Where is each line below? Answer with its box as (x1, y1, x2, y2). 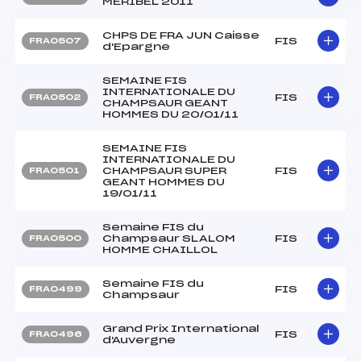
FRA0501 (29, 166, 80, 175)
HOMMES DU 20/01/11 (102, 109, 239, 119)
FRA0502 (29, 93, 81, 102)
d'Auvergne (102, 334, 176, 345)
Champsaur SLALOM (102, 233, 235, 243)
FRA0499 (29, 284, 82, 293)
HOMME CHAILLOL (102, 244, 218, 255)
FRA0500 (29, 234, 81, 243)
